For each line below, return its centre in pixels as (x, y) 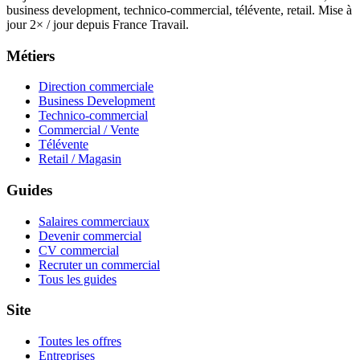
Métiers (31, 55)
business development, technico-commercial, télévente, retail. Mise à (179, 10)
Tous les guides (78, 279)
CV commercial (79, 250)
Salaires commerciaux (94, 221)
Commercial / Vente (89, 130)
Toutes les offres (80, 342)
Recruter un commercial (99, 264)
